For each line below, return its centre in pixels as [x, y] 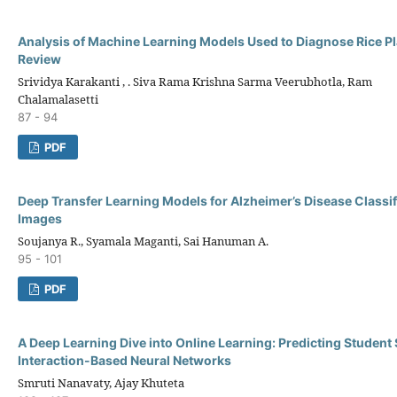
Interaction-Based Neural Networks [125, 360]
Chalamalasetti [58, 99]
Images [40, 218]
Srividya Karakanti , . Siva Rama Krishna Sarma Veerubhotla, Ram [195, 81]
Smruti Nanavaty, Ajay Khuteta [101, 382]
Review [39, 58]
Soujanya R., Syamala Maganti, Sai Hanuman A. [143, 241]
